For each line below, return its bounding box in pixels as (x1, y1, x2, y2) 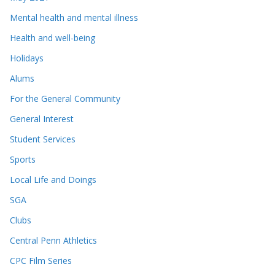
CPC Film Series (10, 254, 72, 266)
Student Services (10, 133, 76, 145)
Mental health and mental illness (10, 11, 138, 23)
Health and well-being (10, 31, 95, 44)
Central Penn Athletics (10, 234, 97, 246)
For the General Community (10, 92, 120, 104)
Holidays (10, 52, 44, 64)
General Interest (10, 112, 74, 125)
